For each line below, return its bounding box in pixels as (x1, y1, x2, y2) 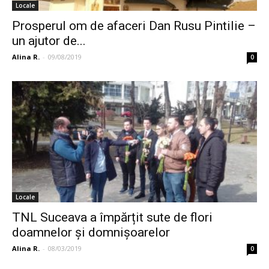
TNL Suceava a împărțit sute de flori (12, 210, 213, 225)
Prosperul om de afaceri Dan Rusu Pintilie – (12, 19, 256, 34)
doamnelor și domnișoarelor (12, 225, 170, 240)
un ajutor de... (12, 34, 86, 49)
